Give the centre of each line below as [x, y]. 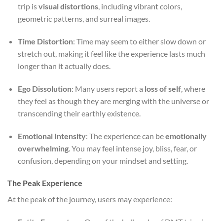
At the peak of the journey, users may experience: [90, 199]
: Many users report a [108, 88]
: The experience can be [125, 136]
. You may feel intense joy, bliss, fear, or [132, 148]
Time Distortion [45, 41]
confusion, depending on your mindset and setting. [103, 160]
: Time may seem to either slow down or [139, 41]
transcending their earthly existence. [79, 113]
